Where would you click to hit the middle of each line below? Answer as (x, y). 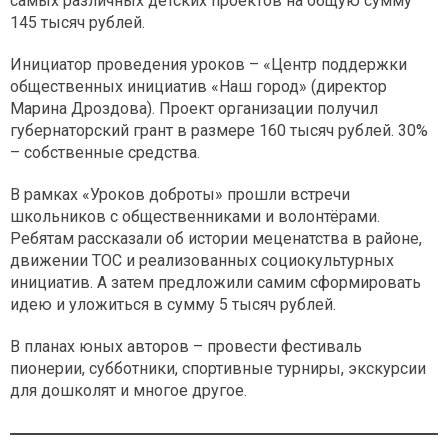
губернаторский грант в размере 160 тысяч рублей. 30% (219, 130)
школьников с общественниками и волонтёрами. (195, 216)
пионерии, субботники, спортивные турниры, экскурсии (218, 368)
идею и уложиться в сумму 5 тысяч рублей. (173, 304)
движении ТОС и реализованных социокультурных (202, 260)
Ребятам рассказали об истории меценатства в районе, (216, 238)
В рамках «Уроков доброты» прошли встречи (180, 194)
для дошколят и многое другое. (128, 390)
